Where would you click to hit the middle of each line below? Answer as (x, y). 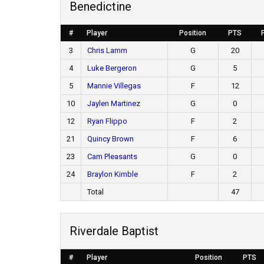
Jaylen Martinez (114, 103)
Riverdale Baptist (114, 231)
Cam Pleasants (112, 156)
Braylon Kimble (113, 174)
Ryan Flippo (107, 121)
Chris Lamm (107, 50)
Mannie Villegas (114, 86)
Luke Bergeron (112, 68)
